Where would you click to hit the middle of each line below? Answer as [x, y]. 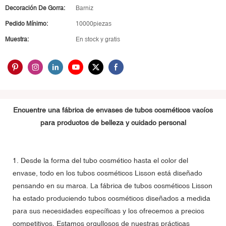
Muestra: [17, 39]
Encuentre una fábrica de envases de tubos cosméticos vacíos [113, 110]
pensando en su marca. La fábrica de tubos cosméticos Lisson [112, 185]
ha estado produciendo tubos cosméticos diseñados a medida [111, 198]
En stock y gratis [98, 39]
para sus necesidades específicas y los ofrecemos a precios [108, 211]
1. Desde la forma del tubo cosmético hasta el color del [100, 160]
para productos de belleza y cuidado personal [113, 122]
